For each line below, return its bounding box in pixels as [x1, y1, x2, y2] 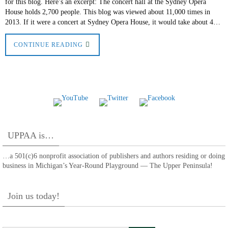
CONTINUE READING [14, 42, 83, 49]
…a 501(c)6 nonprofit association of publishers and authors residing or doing [3, 152, 225, 160]
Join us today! [8, 191, 60, 202]
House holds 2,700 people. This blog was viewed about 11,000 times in [5, 8, 210, 16]
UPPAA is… [8, 130, 54, 141]
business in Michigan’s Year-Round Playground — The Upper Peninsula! [3, 162, 213, 170]
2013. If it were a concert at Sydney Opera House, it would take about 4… [5, 18, 220, 26]
